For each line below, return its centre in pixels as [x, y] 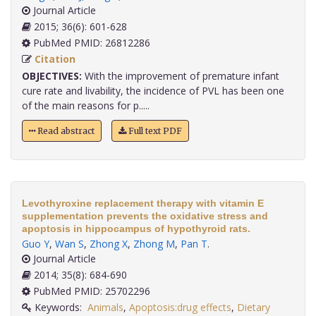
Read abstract [65, 131]
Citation [55, 59]
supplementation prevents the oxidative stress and [145, 216]
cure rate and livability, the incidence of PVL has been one [153, 91]
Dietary [254, 308]
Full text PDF [154, 131]
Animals [105, 308]
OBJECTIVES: [52, 76]
